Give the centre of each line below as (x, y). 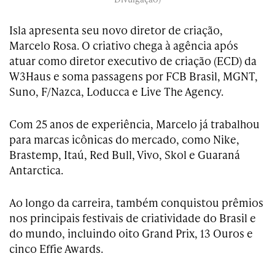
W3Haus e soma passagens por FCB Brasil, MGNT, (134, 76)
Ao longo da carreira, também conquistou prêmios (136, 203)
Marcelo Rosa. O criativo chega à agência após (124, 45)
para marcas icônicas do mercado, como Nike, (124, 139)
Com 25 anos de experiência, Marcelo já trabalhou (134, 124)
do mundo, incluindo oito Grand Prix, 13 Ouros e (131, 233)
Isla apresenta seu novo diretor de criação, (116, 30)
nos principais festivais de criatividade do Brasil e (133, 218)
